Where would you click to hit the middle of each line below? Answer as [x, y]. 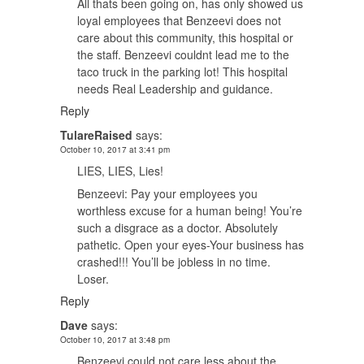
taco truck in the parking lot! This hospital [182, 71]
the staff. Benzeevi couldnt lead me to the [183, 54]
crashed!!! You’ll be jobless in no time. [174, 261]
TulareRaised [96, 134]
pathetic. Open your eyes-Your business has [191, 244]
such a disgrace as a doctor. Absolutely [178, 227]
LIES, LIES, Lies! [120, 170]
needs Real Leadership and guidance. [175, 88]
